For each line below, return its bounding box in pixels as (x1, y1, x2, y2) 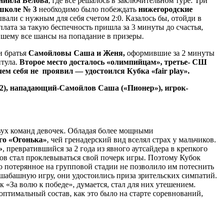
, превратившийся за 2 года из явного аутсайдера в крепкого (2, 144, 208, 153)
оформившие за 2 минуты (125, 48, 215, 57)
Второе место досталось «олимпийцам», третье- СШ (19, 57, 207, 66)
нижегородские (138, 4, 193, 13)
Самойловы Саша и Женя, (28, 48, 125, 57)
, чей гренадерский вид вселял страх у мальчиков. (47, 135, 216, 144)
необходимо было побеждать (37, 4, 138, 13)
